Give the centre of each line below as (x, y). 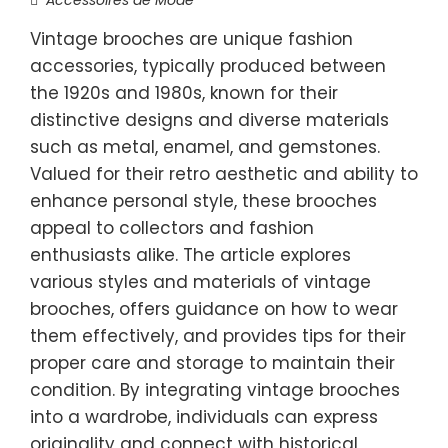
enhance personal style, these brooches (203, 200)
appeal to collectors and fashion (172, 227)
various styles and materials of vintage (200, 281)
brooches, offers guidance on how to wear (214, 308)
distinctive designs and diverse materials (209, 119)
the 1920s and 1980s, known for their (184, 92)
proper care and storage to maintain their (212, 362)
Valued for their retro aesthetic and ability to (224, 173)
